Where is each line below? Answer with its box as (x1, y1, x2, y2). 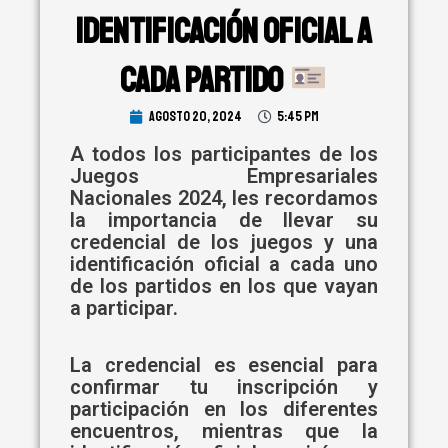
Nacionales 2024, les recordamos (70, 186, 378, 211)
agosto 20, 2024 (148, 108, 242, 126)
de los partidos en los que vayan (70, 274, 378, 299)
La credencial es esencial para (70, 353, 378, 378)
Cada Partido (120, 59, 289, 104)
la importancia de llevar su (70, 208, 378, 233)
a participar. (70, 296, 178, 321)
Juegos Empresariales (70, 164, 378, 189)
